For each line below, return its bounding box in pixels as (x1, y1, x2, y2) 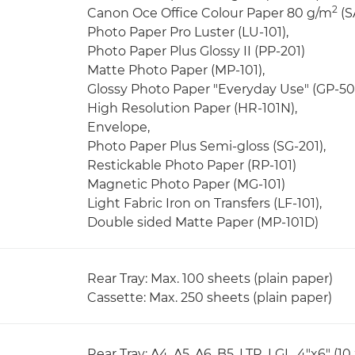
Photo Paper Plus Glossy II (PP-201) (87, 44, 305, 59)
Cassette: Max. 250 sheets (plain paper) (87, 290, 332, 305)
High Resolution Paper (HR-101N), (87, 101, 297, 116)
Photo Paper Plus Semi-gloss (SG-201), (87, 139, 326, 154)
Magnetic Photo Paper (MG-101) (87, 177, 285, 192)
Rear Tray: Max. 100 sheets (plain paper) (87, 271, 333, 286)
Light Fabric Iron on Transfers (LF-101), (87, 196, 322, 211)
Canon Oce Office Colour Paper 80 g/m (87, 6, 332, 21)
